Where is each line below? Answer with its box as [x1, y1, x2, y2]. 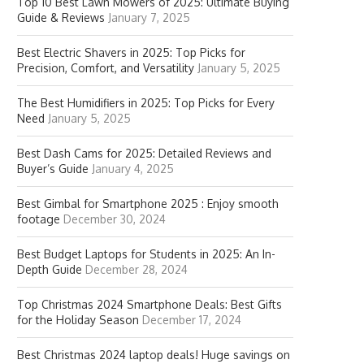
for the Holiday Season [17, 313, 139, 327]
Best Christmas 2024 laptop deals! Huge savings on [17, 348, 290, 362]
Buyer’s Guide [17, 162, 89, 175]
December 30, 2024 [63, 212, 166, 226]
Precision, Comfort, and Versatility [17, 61, 194, 75]
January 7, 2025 [108, 11, 190, 24]
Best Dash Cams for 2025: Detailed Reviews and [17, 146, 271, 160]
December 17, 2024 [142, 313, 241, 327]
